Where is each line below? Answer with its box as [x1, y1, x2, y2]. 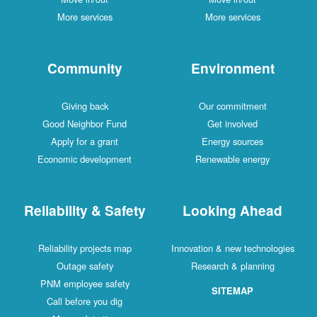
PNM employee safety [40, 276, 129, 290]
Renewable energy [195, 151, 270, 166]
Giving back [61, 98, 108, 113]
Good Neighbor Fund [42, 116, 127, 130]
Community [47, 57, 122, 78]
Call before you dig [47, 294, 122, 308]
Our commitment [198, 98, 267, 113]
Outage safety [56, 258, 113, 272]
